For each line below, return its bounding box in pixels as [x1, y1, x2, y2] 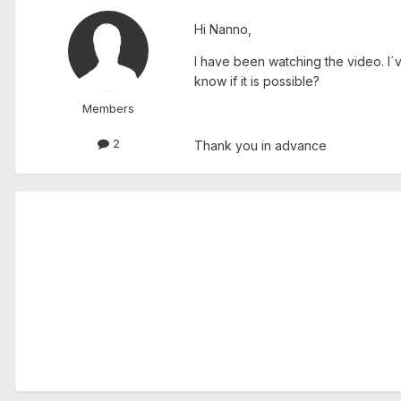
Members [82, 101, 134, 116]
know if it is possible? [194, 73, 320, 89]
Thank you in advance [194, 137, 327, 153]
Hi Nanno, [194, 21, 252, 37]
